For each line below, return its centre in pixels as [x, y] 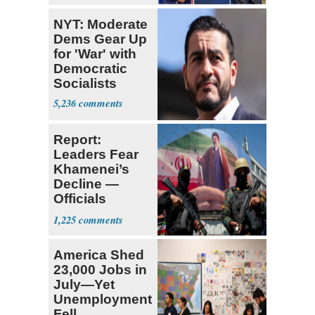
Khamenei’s [91, 169]
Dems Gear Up [100, 39]
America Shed [99, 255]
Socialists [85, 84]
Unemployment [103, 300]
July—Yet [84, 285]
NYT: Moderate [101, 25]
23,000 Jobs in [100, 270]
